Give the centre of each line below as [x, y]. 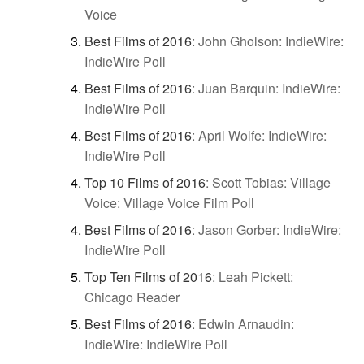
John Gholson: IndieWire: [271, 41]
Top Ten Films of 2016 [148, 276]
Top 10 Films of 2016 [145, 182]
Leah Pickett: [256, 276]
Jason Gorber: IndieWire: [270, 229]
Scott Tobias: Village [271, 182]
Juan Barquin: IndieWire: [269, 88]
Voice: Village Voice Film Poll [169, 202]
